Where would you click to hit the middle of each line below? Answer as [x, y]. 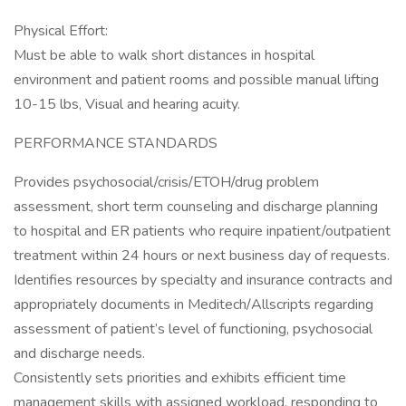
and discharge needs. [79, 353]
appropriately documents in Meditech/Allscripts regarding [193, 304]
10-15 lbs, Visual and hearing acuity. [127, 104]
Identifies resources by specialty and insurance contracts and [203, 280]
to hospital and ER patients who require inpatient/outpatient [202, 231]
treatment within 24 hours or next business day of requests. [202, 256]
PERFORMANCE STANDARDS [116, 143]
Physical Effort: [61, 31]
